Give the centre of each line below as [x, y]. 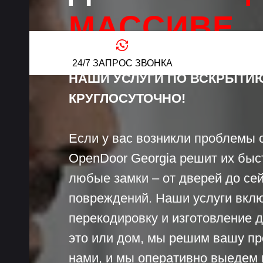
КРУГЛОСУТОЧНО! [127, 98]
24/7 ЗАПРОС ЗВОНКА [122, 63]
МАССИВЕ [151, 27]
